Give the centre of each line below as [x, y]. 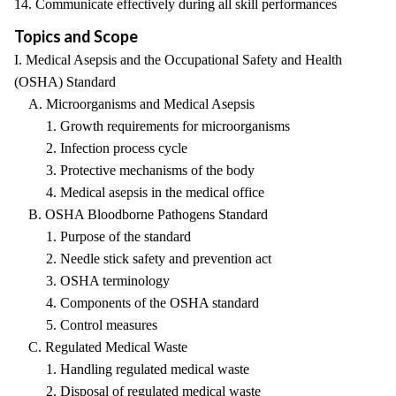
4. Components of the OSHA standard [137, 303]
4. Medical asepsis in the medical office [139, 192]
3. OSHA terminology [92, 281]
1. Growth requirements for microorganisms [152, 126]
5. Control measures [86, 325]
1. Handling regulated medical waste [132, 369]
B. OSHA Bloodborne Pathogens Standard [141, 214]
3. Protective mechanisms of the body [134, 170]
